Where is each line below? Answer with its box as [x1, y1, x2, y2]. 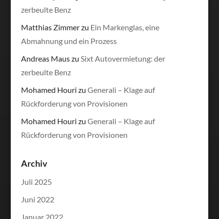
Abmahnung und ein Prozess [21, 36, 117, 45]
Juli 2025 [21, 176, 52, 186]
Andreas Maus [21, 53, 70, 63]
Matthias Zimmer [21, 22, 80, 32]
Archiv [21, 157, 47, 169]
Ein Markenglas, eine [90, 22, 159, 32]
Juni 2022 [21, 194, 54, 204]
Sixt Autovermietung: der [80, 53, 165, 63]
